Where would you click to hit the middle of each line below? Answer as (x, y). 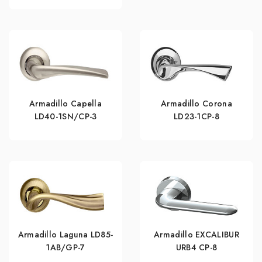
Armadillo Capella (65, 103)
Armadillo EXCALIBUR (196, 234)
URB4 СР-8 (196, 247)
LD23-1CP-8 (196, 116)
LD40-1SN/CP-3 (65, 116)
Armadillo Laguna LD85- (65, 234)
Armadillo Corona (196, 103)
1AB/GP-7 (65, 247)
